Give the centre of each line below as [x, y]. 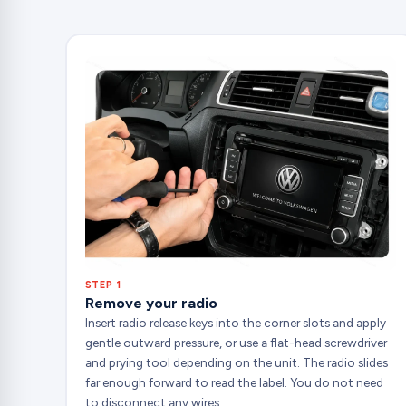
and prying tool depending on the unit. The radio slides [236, 363]
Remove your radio [151, 304]
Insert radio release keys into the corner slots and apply [235, 323]
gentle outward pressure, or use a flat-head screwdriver [236, 343]
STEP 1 [103, 285]
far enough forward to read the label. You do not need [234, 383]
